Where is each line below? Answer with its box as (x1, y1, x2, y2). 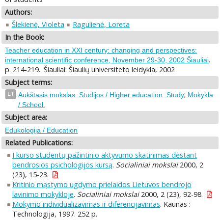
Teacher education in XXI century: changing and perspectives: (5, 46, 197, 54)
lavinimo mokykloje (12, 190, 74, 199)
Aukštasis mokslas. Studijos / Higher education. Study (18, 91, 184, 99)
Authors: (5, 7, 32, 17)
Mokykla (187, 91, 213, 99)
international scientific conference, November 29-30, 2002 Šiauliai (5, 55, 209, 64)
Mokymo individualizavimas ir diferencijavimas (12, 199, 160, 209)
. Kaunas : (160, 199, 191, 209)
